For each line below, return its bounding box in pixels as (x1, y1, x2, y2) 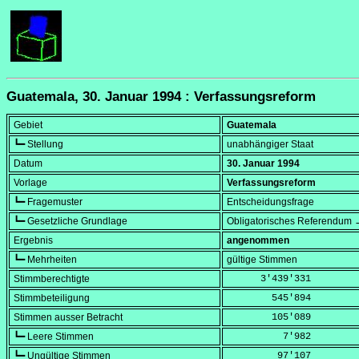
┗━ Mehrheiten (14, 254, 77, 266)
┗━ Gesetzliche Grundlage (14, 216, 127, 228)
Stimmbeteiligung (14, 292, 90, 305)
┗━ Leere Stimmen (14, 331, 94, 343)
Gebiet (14, 119, 42, 131)
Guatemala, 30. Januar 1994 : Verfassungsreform (6, 89, 316, 104)
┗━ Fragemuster (14, 196, 83, 208)
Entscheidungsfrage (227, 196, 314, 208)
